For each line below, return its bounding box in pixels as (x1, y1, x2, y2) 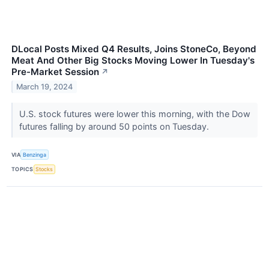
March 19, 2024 (16, 82, 73, 92)
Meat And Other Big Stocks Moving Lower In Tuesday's (11, 55, 255, 67)
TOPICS (11, 166, 34, 173)
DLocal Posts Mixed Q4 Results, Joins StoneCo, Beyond (11, 43, 256, 55)
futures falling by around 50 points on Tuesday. (19, 121, 211, 132)
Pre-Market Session (11, 66, 99, 78)
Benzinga (23, 151, 47, 158)
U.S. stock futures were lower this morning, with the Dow (19, 109, 250, 119)
